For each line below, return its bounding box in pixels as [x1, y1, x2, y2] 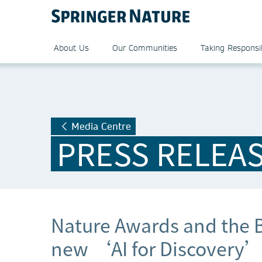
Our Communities [112, 43, 177, 53]
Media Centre [71, 120, 131, 132]
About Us [54, 43, 89, 53]
